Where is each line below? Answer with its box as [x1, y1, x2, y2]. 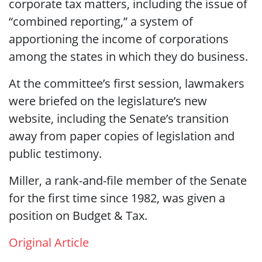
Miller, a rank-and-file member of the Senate [9, 172, 247, 188]
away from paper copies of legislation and [9, 127, 235, 144]
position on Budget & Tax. [9, 207, 147, 223]
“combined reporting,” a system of [9, 13, 193, 29]
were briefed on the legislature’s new [9, 92, 207, 109]
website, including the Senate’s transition [9, 110, 229, 126]
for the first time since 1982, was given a [9, 189, 225, 206]
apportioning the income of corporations [9, 30, 229, 47]
